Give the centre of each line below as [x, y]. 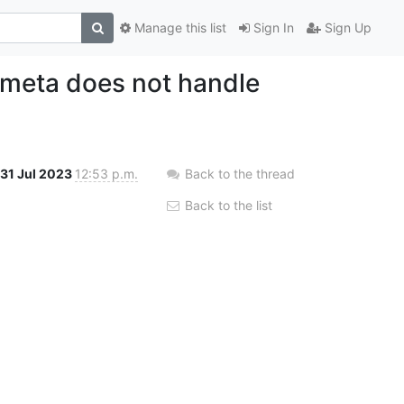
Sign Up [346, 28]
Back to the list [227, 205]
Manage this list [179, 28]
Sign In [272, 28]
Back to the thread [240, 173]
